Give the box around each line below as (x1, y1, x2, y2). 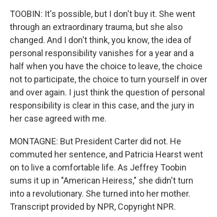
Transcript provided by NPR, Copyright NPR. (10, 201, 176, 212)
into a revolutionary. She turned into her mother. (10, 188, 190, 199)
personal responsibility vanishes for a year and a (10, 48, 194, 58)
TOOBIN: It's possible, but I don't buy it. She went (10, 9, 195, 19)
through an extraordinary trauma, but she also (10, 22, 183, 32)
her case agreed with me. (10, 113, 107, 124)
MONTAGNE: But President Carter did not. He (10, 136, 181, 146)
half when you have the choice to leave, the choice (10, 61, 202, 71)
